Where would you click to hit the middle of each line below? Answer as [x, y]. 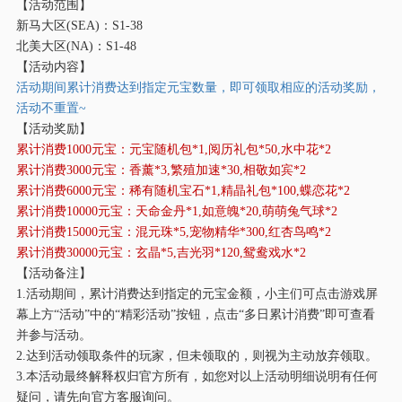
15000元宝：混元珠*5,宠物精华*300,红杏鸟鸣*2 [198, 231]
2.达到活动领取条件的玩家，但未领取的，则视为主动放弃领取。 [197, 355]
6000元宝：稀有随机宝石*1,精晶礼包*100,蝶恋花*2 [208, 190]
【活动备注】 [53, 272]
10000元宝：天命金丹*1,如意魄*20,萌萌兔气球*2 [201, 210]
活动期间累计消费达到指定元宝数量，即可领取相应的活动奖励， [198, 87]
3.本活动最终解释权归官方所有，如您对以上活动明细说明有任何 [197, 376]
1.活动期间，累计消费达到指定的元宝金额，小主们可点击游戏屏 [197, 293]
